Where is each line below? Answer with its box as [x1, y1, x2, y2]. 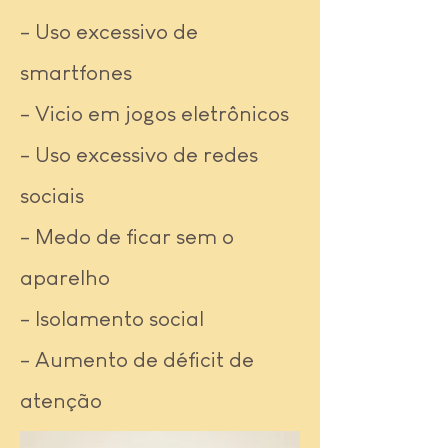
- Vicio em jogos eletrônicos [20, 101, 289, 126]
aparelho [20, 265, 110, 290]
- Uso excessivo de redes [20, 142, 258, 167]
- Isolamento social [20, 306, 204, 331]
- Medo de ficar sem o [20, 224, 234, 249]
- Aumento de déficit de [20, 347, 254, 372]
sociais [20, 183, 84, 208]
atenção [20, 388, 102, 413]
